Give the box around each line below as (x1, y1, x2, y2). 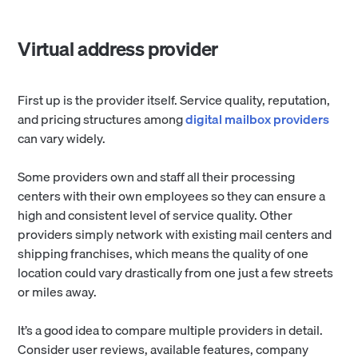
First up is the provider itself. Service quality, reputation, (18, 89, 331, 111)
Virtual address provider (18, 34, 218, 65)
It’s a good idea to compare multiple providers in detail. (18, 320, 324, 341)
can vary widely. (18, 128, 109, 149)
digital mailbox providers (185, 109, 330, 130)
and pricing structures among (18, 109, 186, 130)
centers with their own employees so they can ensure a (18, 185, 326, 207)
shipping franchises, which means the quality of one (18, 243, 309, 265)
